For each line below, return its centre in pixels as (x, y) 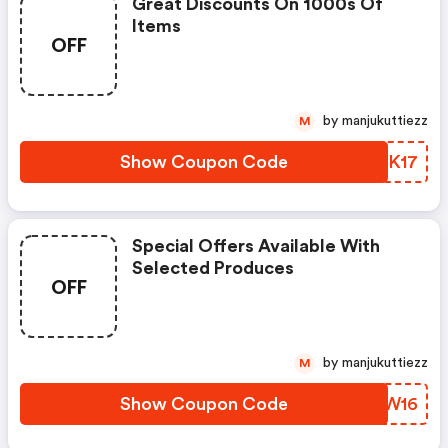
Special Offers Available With (256, 246)
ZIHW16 (384, 404)
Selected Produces (213, 268)
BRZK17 (385, 162)
